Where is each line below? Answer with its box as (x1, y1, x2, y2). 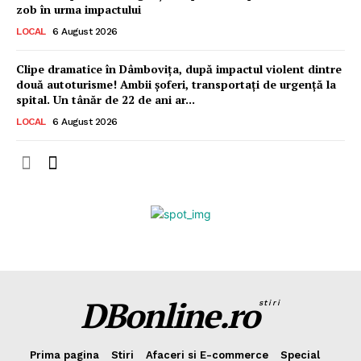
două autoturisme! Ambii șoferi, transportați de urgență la (16, 77, 336, 92)
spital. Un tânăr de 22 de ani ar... (16, 92, 195, 107)
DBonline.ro (80, 293, 259, 338)
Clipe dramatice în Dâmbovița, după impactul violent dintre (16, 61, 342, 77)
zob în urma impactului (16, 2, 141, 17)
